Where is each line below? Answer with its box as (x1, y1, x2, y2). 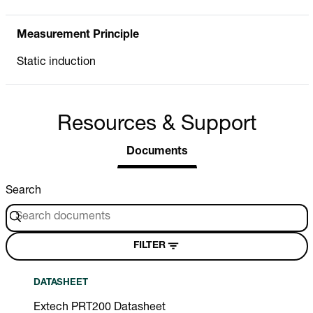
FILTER (133, 241, 166, 252)
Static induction (17, 57, 96, 68)
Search (6, 185, 41, 197)
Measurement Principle (17, 29, 139, 41)
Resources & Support (57, 115, 256, 136)
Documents (126, 146, 188, 158)
